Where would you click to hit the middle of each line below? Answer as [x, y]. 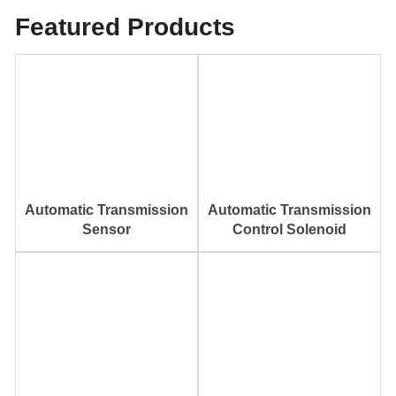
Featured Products [125, 27]
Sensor [107, 229]
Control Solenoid [289, 229]
